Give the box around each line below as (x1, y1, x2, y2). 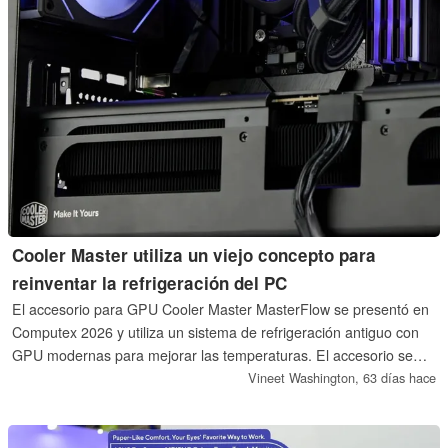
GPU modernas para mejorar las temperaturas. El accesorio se (12, 345, 414, 366)
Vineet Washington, (247, 368, 363, 388)
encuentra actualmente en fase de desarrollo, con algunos (12, 368, 382, 389)
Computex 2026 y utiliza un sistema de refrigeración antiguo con (12, 322, 420, 343)
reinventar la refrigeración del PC (12, 271, 288, 296)
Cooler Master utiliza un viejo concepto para (12, 243, 377, 268)
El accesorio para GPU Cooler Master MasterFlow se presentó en (12, 299, 430, 320)
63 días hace (362, 368, 436, 388)
